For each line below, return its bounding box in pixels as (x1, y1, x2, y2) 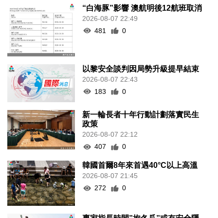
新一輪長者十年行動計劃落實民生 (82, 110, 200, 119)
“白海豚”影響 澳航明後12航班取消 (82, 3, 202, 12)
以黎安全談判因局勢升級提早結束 (82, 64, 200, 73)
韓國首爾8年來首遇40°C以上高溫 (82, 161, 198, 170)
